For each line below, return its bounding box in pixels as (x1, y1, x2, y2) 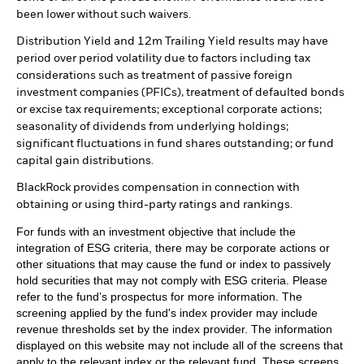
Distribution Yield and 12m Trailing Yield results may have (16, 36, 328, 48)
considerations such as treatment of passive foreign (16, 70, 292, 82)
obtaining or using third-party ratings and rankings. (16, 199, 292, 211)
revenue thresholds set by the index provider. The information (16, 323, 332, 336)
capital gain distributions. (16, 155, 154, 167)
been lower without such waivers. (16, 9, 191, 21)
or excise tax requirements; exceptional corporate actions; (16, 104, 322, 116)
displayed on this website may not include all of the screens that (16, 339, 343, 353)
